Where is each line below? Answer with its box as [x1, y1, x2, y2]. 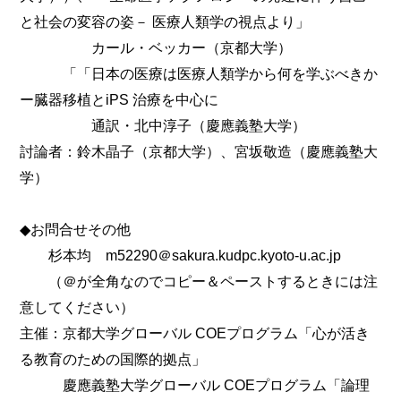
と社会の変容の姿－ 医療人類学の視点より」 [20, 13, 311, 30]
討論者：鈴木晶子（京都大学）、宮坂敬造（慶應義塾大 [20, 142, 379, 159]
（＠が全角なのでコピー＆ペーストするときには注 [20, 272, 379, 289]
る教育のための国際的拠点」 [20, 350, 207, 367]
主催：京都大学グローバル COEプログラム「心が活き [20, 324, 371, 341]
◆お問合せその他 [20, 220, 132, 237]
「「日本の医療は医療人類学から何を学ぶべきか [20, 64, 379, 81]
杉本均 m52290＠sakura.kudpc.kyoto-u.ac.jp [20, 246, 342, 263]
